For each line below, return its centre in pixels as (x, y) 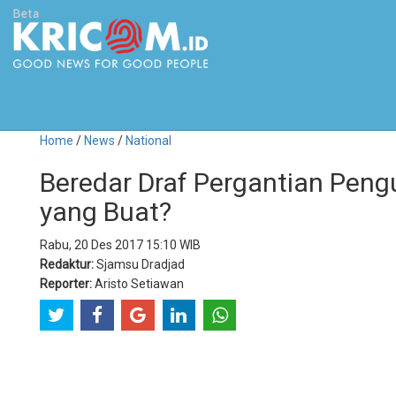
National (148, 141)
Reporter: (66, 284)
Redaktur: (67, 265)
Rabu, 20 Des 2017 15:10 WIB (120, 245)
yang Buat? (106, 212)
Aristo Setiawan (138, 284)
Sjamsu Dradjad (139, 265)
